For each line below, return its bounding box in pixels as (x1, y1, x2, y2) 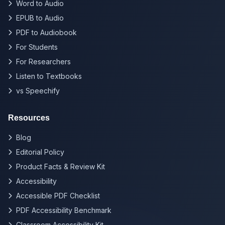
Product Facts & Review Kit (16, 162, 105, 171)
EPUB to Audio (16, 14, 64, 22)
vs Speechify (16, 86, 60, 95)
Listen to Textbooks (16, 72, 82, 80)
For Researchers (16, 57, 71, 66)
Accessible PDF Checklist (16, 191, 100, 200)
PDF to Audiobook (16, 28, 77, 37)
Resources (8, 114, 50, 122)
